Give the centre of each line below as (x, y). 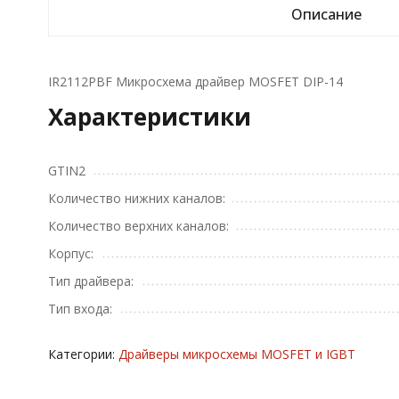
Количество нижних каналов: (136, 198)
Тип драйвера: (90, 281)
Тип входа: (80, 309)
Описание (327, 14)
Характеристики (149, 117)
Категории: (83, 354)
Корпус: (70, 253)
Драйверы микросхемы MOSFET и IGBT (236, 354)
